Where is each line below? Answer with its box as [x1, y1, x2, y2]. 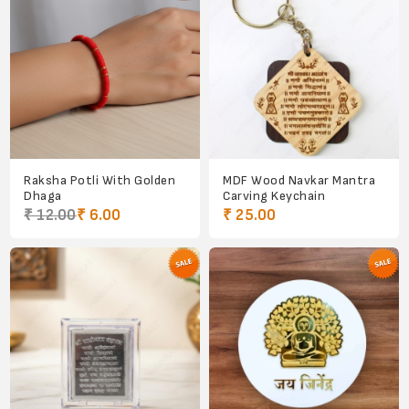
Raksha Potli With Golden [24, 173, 176, 188]
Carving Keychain [223, 188, 325, 204]
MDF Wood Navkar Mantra [223, 173, 375, 188]
